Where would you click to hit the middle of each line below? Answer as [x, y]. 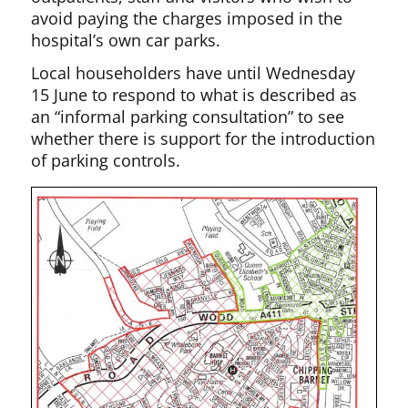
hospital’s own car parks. [126, 41]
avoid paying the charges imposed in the [187, 19]
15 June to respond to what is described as [194, 95]
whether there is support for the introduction [204, 139]
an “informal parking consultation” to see [188, 117]
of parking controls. [106, 161]
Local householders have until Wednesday [194, 73]
